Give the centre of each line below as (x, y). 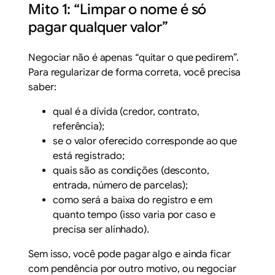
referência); (79, 126)
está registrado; (89, 156)
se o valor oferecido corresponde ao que (145, 141)
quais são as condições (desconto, (131, 170)
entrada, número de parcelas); (121, 185)
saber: (42, 87)
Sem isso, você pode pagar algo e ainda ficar (130, 254)
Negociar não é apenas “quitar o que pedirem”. (134, 57)
